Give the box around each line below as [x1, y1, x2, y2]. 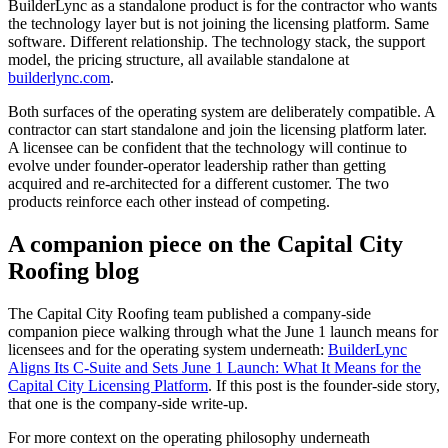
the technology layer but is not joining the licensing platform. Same [8, 14, 429, 32]
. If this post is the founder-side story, [208, 376, 440, 394]
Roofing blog [8, 257, 139, 284]
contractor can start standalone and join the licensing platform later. [8, 120, 427, 138]
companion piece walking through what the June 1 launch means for [8, 322, 438, 340]
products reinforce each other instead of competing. [8, 192, 330, 210]
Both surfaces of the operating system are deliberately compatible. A [8, 102, 435, 120]
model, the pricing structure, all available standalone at [8, 50, 349, 68]
